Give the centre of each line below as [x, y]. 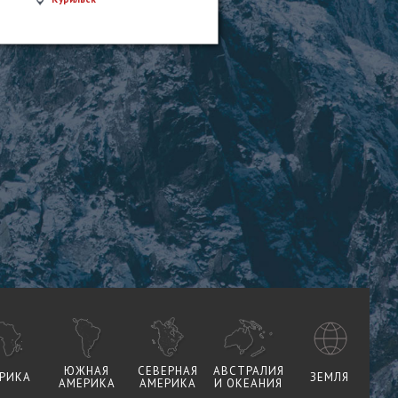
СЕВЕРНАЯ [167, 370]
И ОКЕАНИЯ [248, 383]
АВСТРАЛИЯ [248, 370]
